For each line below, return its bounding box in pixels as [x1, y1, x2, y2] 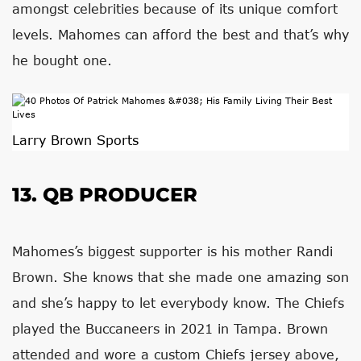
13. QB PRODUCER [12, 183, 197, 206]
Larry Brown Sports [12, 132, 139, 147]
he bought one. [12, 52, 112, 68]
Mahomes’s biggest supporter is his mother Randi [12, 243, 333, 259]
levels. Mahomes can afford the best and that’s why [12, 27, 349, 42]
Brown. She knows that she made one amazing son [12, 269, 349, 284]
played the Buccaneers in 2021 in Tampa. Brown [12, 321, 328, 336]
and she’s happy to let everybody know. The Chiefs [12, 295, 344, 310]
